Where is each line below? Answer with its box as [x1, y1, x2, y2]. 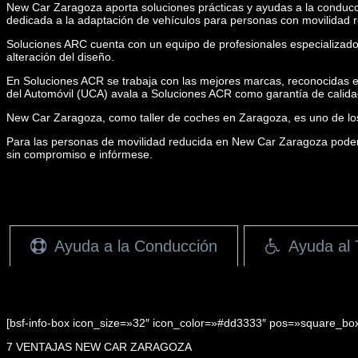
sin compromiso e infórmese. [6, 147, 153, 161]
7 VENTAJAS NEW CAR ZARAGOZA [6, 340, 192, 353]
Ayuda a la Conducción [54, 237, 217, 255]
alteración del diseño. [6, 50, 114, 63]
